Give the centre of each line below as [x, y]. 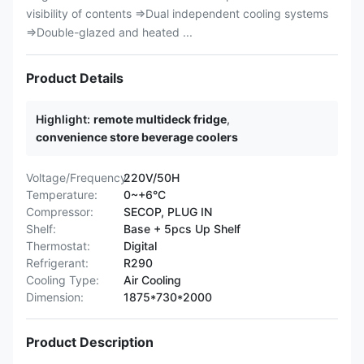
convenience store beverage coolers [137, 137]
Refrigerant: [57, 263]
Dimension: [55, 297]
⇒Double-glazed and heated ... [109, 32]
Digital [140, 246]
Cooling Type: [63, 280]
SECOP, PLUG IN [168, 212]
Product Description [90, 342]
